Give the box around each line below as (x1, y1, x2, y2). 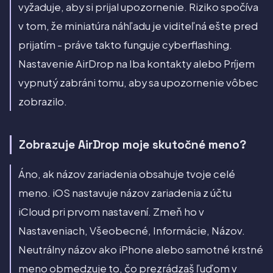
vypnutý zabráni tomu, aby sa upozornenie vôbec (18, 76, 258, 90)
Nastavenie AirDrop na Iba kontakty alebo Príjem (18, 57, 255, 71)
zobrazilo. (18, 95, 67, 108)
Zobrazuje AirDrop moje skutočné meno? (19, 137, 246, 153)
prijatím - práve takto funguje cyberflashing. (18, 38, 232, 52)
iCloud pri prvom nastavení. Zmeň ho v (18, 205, 204, 218)
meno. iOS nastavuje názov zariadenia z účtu (18, 186, 232, 199)
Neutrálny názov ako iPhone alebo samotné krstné (18, 243, 263, 256)
